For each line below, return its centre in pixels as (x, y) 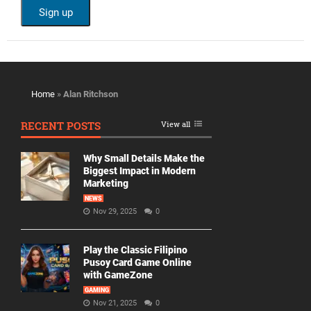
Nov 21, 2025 (116, 303)
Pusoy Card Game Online (137, 262)
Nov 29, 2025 (116, 211)
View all (176, 124)
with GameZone (118, 275)
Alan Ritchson (91, 94)
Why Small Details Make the (144, 158)
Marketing (106, 183)
